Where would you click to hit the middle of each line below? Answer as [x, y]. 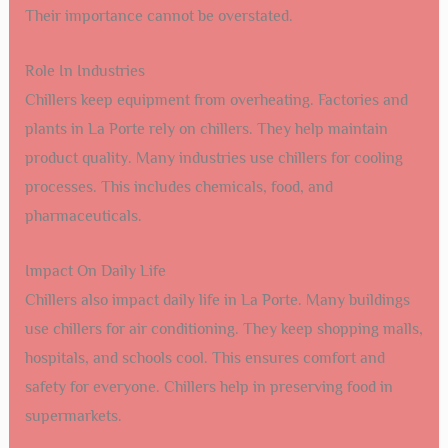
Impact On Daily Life [95, 270]
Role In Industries [84, 71]
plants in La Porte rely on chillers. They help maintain [206, 129]
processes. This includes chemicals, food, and [178, 187]
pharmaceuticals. [83, 216]
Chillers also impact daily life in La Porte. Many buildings [217, 299]
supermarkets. [73, 415]
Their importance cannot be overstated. [158, 16]
